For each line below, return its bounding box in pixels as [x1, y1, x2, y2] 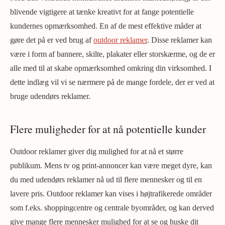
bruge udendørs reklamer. [10, 92, 90, 101]
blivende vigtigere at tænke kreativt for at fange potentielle [10, 8, 194, 17]
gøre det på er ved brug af [10, 36, 93, 45]
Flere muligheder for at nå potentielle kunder [10, 122, 206, 137]
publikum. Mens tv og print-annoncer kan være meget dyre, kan [10, 161, 212, 170]
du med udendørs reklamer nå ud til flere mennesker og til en [10, 175, 202, 184]
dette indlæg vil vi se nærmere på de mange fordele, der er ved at [10, 78, 214, 87]
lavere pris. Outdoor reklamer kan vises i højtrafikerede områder [10, 189, 212, 198]
